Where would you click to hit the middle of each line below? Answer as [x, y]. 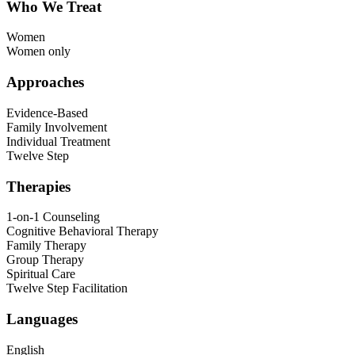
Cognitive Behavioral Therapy [82, 231]
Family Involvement [57, 127]
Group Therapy [45, 260]
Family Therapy [46, 246]
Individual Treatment [58, 141]
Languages [42, 319]
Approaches [45, 82]
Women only [38, 52]
